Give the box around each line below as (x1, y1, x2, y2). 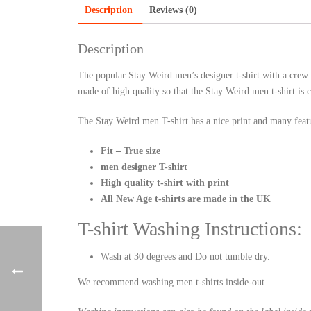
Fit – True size (100, 145, 160, 156)
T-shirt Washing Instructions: (78, 217, 302, 239)
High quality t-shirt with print (100, 177, 229, 188)
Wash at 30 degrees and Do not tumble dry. (100, 251, 270, 262)
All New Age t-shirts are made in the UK (100, 193, 271, 204)
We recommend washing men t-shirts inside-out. (78, 276, 267, 287)
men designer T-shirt (100, 161, 187, 172)
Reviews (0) (149, 4, 197, 15)
